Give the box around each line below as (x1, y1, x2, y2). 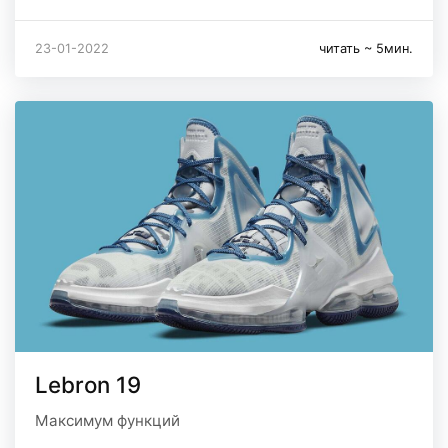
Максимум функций (35, 410, 180, 430)
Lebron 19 (35, 370, 141, 398)
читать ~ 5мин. (319, 41, 413, 57)
